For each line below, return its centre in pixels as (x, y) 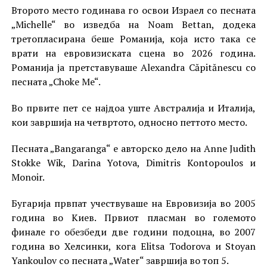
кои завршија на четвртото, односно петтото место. (129, 122)
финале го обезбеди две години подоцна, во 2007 (133, 232)
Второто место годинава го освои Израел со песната (133, 10)
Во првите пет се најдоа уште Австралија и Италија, (133, 108)
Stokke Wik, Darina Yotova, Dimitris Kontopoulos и (133, 163)
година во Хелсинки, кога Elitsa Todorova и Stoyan (133, 246)
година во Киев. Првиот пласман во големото (133, 218)
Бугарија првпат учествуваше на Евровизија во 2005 (133, 204)
